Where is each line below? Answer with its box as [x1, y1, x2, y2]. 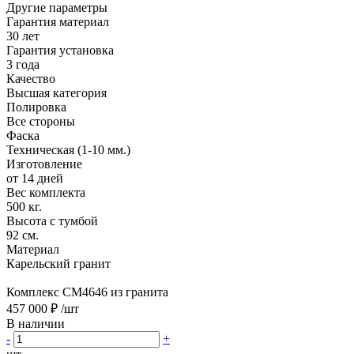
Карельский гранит [6, 256, 111, 270]
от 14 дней [6, 171, 63, 185]
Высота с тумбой [6, 213, 98, 228]
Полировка [6, 100, 66, 114]
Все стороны [6, 114, 75, 128]
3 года [6, 57, 40, 71]
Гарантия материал [6, 14, 109, 28]
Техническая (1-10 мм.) [6, 142, 130, 156]
